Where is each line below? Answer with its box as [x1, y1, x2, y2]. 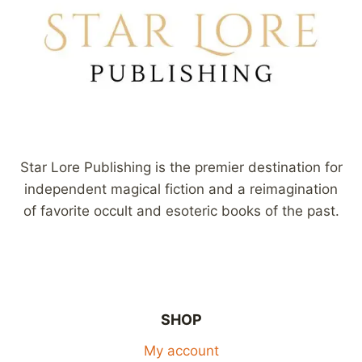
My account [143, 343, 219, 360]
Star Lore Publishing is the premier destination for [19, 158, 343, 175]
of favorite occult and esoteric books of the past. [23, 202, 339, 219]
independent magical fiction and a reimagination [24, 180, 338, 197]
